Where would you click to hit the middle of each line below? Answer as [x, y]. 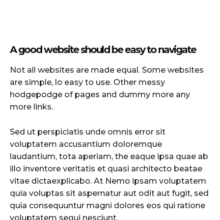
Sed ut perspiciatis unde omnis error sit [88, 132]
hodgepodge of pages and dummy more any [100, 94]
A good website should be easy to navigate [103, 49]
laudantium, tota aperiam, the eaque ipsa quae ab [109, 156]
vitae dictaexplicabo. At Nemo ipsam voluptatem [108, 181]
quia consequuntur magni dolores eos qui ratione [108, 205]
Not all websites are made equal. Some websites [107, 70]
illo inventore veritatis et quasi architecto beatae [106, 168]
